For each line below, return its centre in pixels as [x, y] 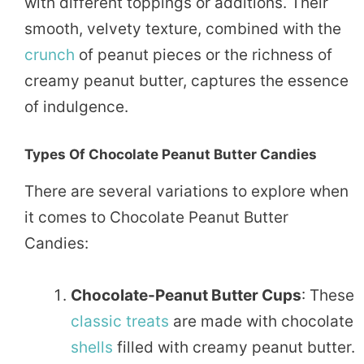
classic [96, 322]
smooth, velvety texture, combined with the [183, 28]
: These [328, 296]
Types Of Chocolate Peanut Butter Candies [171, 155]
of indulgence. [76, 106]
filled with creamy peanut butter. [234, 348]
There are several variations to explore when [186, 192]
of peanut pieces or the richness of [204, 54]
